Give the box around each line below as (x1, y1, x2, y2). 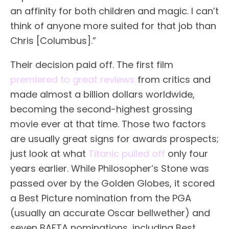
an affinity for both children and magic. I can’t (10, 4, 219, 17)
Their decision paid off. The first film (10, 58, 173, 71)
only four (165, 147, 208, 160)
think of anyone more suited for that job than (10, 19, 216, 32)
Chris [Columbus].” (10, 34, 96, 47)
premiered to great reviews (10, 73, 135, 86)
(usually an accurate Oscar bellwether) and (10, 206, 210, 219)
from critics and (135, 73, 211, 86)
